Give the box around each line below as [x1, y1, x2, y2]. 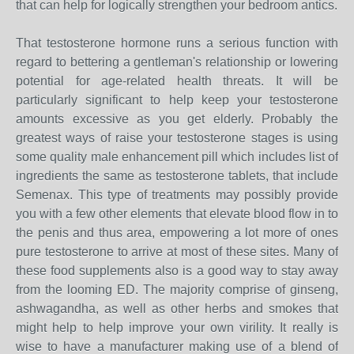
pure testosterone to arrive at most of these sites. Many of [16, 245, 338, 258]
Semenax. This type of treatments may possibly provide [16, 188, 338, 201]
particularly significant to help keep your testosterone [16, 93, 338, 107]
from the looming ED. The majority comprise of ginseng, [16, 283, 338, 296]
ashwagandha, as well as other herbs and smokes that [16, 302, 338, 315]
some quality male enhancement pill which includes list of [16, 150, 338, 164]
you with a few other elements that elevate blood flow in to [16, 207, 338, 220]
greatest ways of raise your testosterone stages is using [16, 131, 338, 145]
